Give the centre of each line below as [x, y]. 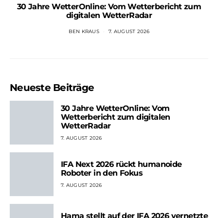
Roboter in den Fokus [102, 173]
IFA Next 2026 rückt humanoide [121, 164]
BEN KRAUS [84, 32]
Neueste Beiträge [52, 88]
